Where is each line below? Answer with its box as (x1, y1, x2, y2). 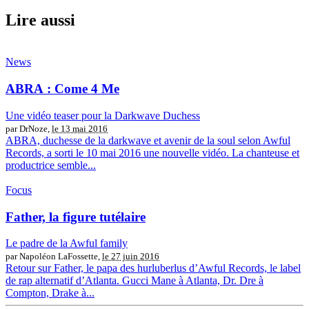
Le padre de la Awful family (6, 237, 128, 250)
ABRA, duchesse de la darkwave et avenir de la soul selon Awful (6, 134, 290, 146)
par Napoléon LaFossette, (6, 251, 102, 262)
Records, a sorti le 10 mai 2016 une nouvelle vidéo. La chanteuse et (6, 146, 299, 159)
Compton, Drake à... (6, 287, 94, 299)
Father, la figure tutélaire (6, 209, 146, 224)
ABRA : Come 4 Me (6, 81, 119, 97)
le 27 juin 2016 (102, 251, 159, 262)
